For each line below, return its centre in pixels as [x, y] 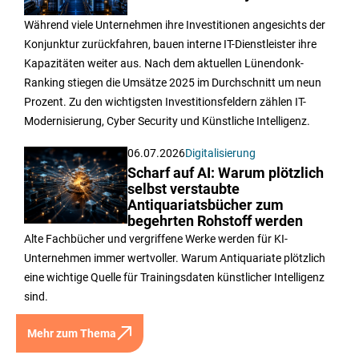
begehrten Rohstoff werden [216, 221]
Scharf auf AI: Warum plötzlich [226, 173]
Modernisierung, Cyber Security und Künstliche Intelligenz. [167, 121]
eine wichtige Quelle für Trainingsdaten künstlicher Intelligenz [174, 277]
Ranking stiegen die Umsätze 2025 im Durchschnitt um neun [173, 82]
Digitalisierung [221, 153]
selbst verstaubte [184, 189]
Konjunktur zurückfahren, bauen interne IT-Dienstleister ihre [170, 44]
